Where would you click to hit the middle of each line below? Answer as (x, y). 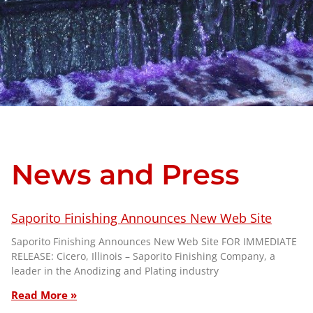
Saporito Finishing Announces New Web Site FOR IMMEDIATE (154, 242)
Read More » (44, 294)
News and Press (125, 174)
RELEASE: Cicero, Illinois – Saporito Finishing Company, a (143, 256)
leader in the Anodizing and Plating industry (115, 271)
